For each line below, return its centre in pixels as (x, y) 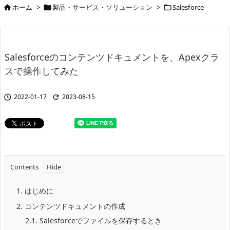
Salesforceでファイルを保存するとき (100, 221)
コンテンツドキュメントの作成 (74, 206)
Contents (24, 167)
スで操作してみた (42, 71)
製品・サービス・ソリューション (102, 7)
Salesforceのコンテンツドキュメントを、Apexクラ (112, 57)
